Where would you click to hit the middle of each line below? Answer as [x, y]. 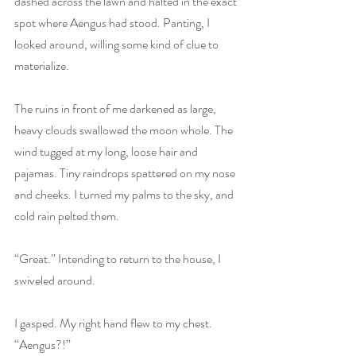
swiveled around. [55, 280]
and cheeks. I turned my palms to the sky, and [125, 194]
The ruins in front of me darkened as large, [116, 108]
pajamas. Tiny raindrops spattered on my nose [126, 173]
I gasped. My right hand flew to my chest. [114, 323]
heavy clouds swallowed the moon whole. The [125, 130]
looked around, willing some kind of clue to [118, 44]
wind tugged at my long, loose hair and [107, 151]
